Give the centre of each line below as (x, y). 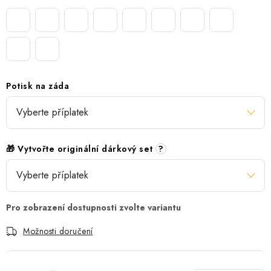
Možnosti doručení (58, 231)
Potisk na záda (38, 86)
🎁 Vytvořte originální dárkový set (81, 149)
